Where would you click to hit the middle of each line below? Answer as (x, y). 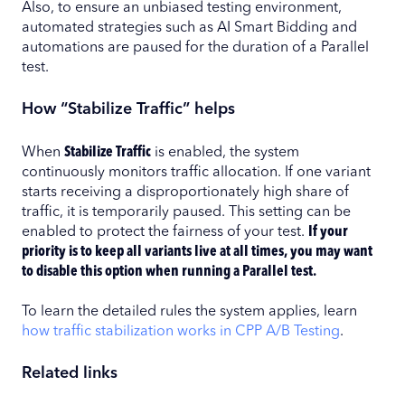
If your (328, 232)
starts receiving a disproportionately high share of (185, 192)
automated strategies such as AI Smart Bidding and (189, 28)
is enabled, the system (225, 152)
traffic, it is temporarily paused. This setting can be (186, 212)
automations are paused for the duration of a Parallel (195, 47)
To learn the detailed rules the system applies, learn (189, 312)
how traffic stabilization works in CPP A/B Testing (181, 332)
